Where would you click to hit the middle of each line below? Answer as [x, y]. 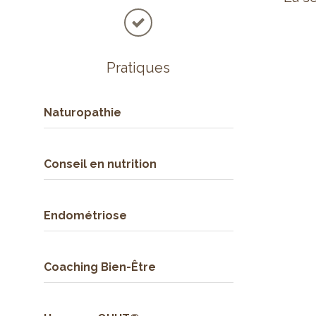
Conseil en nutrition [100, 164]
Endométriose [85, 215]
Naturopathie [82, 113]
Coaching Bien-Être [99, 267]
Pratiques [139, 68]
